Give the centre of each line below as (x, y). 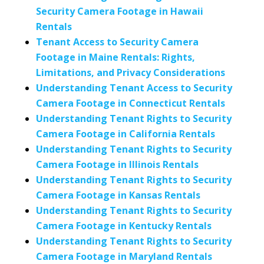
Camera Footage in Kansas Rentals (118, 195)
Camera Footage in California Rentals (125, 134)
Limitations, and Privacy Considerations (130, 72)
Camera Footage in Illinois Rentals (117, 164)
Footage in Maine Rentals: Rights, (115, 57)
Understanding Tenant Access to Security (134, 88)
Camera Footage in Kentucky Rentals (123, 226)
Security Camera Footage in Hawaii (119, 11)
